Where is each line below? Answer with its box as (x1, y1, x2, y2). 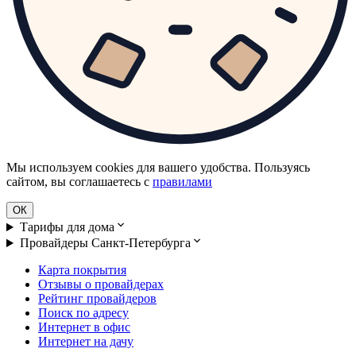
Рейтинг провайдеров (38, 292, 157, 306)
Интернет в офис (38, 320, 130, 335)
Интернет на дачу (38, 335, 133, 349)
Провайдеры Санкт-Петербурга (19, 236, 191, 250)
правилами (153, 175, 212, 189)
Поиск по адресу (38, 306, 129, 320)
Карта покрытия (38, 263, 126, 277)
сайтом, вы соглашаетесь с (6, 175, 153, 189)
